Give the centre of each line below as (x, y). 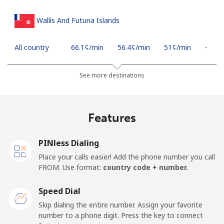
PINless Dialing (69, 143)
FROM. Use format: (71, 167)
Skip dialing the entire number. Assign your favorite (120, 204)
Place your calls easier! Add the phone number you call (127, 156)
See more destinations (112, 75)
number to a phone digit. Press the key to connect (121, 215)
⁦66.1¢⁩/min (87, 47)
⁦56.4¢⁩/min (134, 47)
